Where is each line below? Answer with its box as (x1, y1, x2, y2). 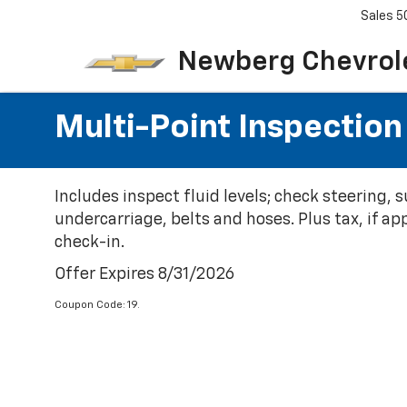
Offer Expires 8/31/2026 (55, 266, 234, 283)
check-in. (55, 234, 124, 251)
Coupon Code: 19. (55, 300, 140, 311)
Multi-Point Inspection (55, 112, 402, 144)
